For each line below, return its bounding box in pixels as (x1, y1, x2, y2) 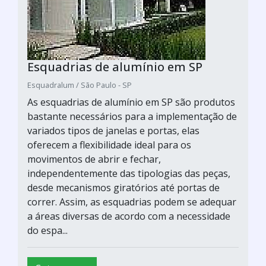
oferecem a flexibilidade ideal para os (27, 138, 191, 151)
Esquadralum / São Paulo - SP (27, 79, 132, 90)
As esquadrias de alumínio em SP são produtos (27, 95, 235, 109)
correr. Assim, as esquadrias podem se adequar (27, 195, 236, 208)
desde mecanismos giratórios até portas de (27, 180, 220, 194)
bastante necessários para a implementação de (27, 109, 237, 123)
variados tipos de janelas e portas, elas (27, 123, 199, 137)
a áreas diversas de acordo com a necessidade (27, 209, 230, 223)
